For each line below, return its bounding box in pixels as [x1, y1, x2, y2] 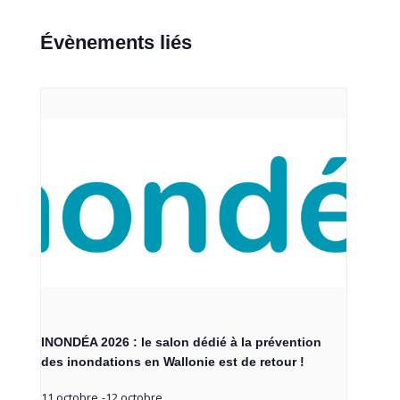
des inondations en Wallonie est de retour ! [40, 354, 308, 369]
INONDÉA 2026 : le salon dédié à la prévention [40, 334, 321, 349]
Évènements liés [39, 31, 192, 54]
